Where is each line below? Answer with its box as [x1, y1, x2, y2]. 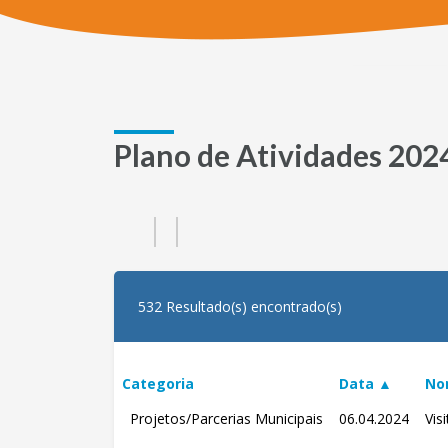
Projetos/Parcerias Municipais [122, 409, 323, 428]
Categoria [122, 374, 194, 393]
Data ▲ [339, 374, 392, 393]
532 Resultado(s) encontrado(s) [138, 297, 342, 316]
